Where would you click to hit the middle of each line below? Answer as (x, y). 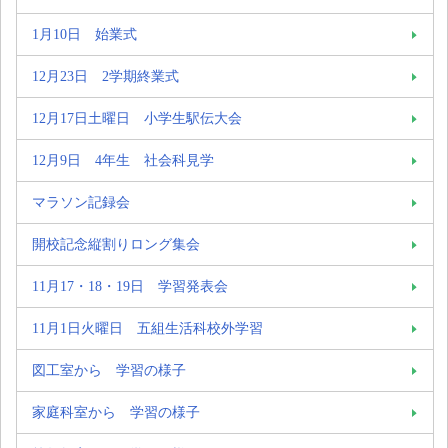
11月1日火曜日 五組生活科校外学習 (147, 327)
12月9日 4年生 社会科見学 (123, 159)
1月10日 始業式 (84, 33)
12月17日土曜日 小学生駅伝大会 (137, 117)
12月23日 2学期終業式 (105, 75)
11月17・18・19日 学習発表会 (130, 285)
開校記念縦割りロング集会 (116, 243)
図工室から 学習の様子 (109, 369)
